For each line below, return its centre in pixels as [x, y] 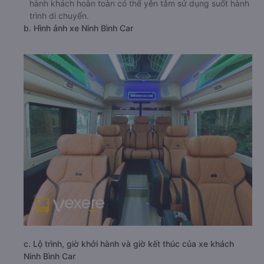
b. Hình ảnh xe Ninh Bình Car [78, 28]
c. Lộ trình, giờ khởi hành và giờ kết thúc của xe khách [129, 244]
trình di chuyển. [59, 16]
